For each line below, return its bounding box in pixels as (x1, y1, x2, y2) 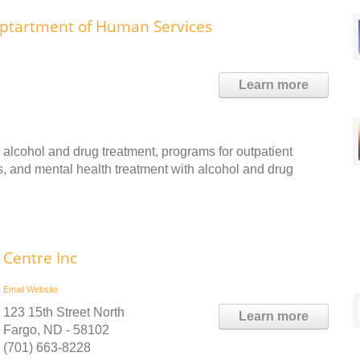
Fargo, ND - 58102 (3, 322, 109, 337)
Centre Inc (3, 247, 77, 268)
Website (27, 284, 58, 294)
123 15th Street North (3, 305, 125, 319)
